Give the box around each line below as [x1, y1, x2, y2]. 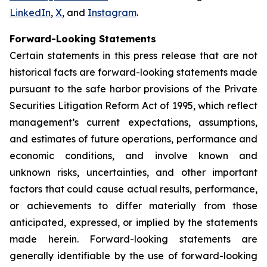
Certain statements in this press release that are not [10, 49, 257, 61]
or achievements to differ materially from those [10, 200, 257, 212]
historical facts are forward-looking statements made [10, 66, 257, 78]
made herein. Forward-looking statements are [10, 233, 257, 245]
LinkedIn [10, 7, 51, 18]
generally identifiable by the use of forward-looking [10, 250, 257, 262]
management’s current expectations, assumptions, [10, 116, 257, 128]
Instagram [88, 7, 136, 18]
